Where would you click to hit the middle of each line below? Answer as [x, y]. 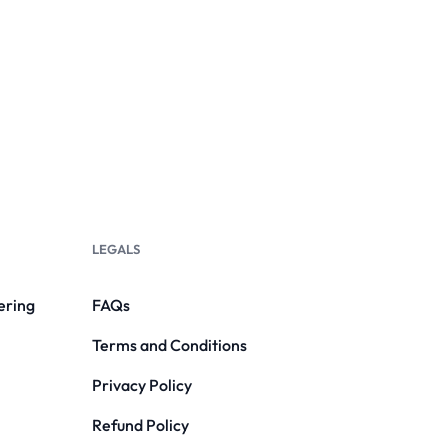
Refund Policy [140, 425]
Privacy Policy [141, 385]
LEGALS [115, 249]
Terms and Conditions [169, 345]
